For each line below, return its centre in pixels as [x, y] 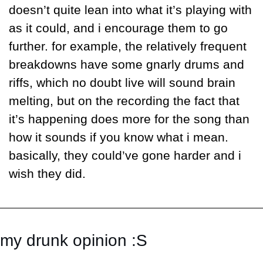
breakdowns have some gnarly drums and [127, 65]
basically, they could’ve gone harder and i [125, 156]
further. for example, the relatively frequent [128, 47]
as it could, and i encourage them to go [118, 28]
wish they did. [47, 174]
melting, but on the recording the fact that [124, 101]
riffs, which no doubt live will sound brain [122, 83]
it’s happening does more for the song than [129, 119]
